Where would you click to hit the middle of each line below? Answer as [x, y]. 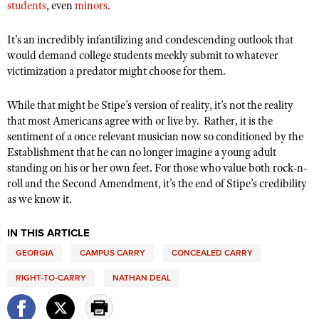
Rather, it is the [238, 121]
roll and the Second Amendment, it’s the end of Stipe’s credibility [157, 184]
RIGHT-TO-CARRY [51, 278]
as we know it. [40, 199]
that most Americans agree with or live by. [103, 121]
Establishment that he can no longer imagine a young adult [142, 152]
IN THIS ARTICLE [48, 233]
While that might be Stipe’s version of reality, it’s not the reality [150, 105]
